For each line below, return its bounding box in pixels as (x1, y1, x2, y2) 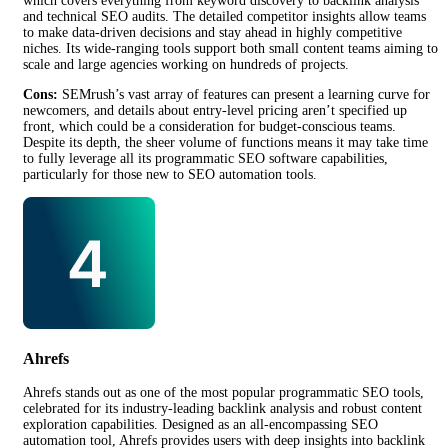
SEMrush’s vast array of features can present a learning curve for (58, 86, 430, 102)
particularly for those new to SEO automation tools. (23, 166, 317, 182)
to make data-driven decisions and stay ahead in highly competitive (23, 24, 402, 40)
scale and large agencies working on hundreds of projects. (23, 56, 349, 72)
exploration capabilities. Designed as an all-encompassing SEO (23, 417, 378, 433)
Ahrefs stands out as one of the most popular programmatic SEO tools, (23, 385, 424, 401)
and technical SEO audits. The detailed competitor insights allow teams (23, 8, 426, 24)
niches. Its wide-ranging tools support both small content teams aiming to (23, 40, 438, 56)
